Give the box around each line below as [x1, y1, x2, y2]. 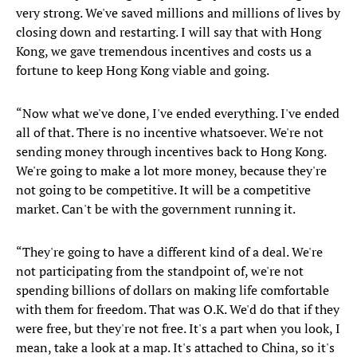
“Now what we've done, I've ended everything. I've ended [16, 104, 339, 123]
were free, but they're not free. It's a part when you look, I [16, 320, 340, 338]
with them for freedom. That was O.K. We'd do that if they [16, 300, 339, 319]
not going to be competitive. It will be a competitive [16, 181, 311, 199]
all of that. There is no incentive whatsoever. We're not [16, 124, 324, 142]
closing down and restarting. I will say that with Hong [16, 23, 321, 41]
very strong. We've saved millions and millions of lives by [16, 4, 340, 22]
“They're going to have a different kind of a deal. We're [16, 243, 323, 261]
